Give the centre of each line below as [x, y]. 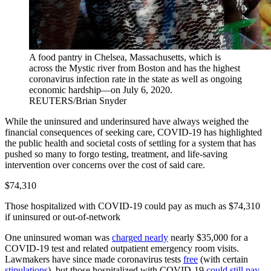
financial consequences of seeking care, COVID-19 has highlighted [133, 132]
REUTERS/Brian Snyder [78, 101]
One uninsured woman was [58, 237]
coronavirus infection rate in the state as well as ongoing [135, 79]
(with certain [223, 259]
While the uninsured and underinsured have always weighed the [127, 121]
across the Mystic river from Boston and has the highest [135, 68]
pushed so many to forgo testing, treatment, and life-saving [116, 154]
